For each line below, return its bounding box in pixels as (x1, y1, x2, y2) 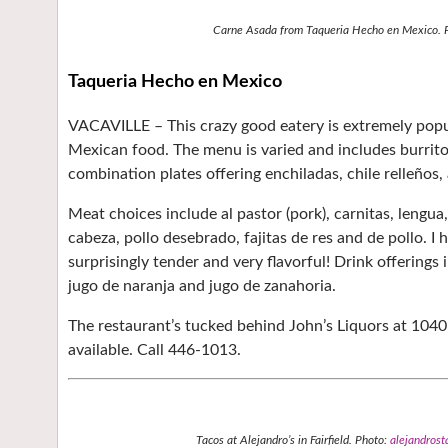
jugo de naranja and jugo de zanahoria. (68, 278, 336, 294)
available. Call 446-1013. (68, 342, 241, 358)
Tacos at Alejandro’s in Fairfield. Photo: (195, 434, 390, 446)
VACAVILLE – (68, 118, 167, 134)
